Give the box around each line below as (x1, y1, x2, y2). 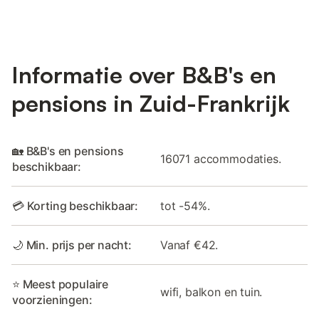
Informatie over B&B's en (11, 61, 276, 90)
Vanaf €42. (160, 238, 219, 253)
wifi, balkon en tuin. (160, 285, 263, 300)
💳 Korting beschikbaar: (12, 199, 139, 214)
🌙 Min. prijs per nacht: (12, 238, 132, 253)
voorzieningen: (12, 293, 93, 308)
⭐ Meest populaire (12, 277, 109, 292)
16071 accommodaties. (160, 152, 281, 167)
